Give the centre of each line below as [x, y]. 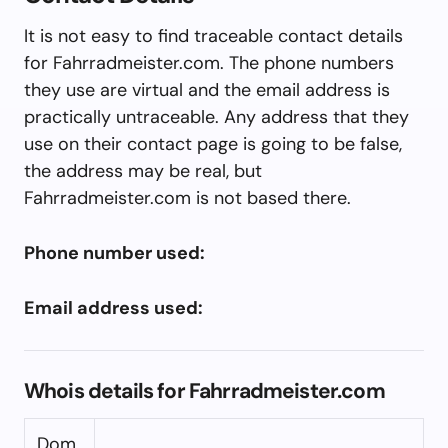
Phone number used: [114, 252]
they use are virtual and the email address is [207, 89]
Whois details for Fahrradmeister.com [204, 390]
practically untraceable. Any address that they [216, 116]
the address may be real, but [143, 170]
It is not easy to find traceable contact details [213, 35]
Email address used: [113, 307]
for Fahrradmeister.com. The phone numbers [209, 62]
